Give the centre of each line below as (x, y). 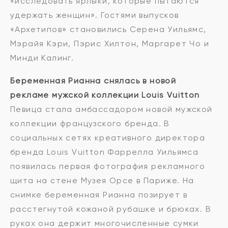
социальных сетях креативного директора (108, 138)
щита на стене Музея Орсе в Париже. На (102, 181)
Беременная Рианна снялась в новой (93, 81)
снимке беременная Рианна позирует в (99, 195)
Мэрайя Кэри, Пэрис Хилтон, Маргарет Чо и (110, 44)
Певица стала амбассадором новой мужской (111, 109)
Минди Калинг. (42, 58)
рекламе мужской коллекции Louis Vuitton (105, 95)
